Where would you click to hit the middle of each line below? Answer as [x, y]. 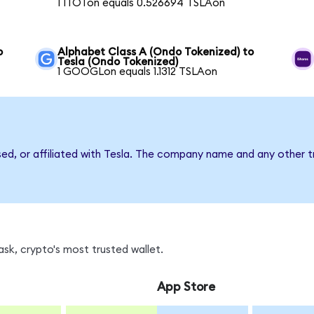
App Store [186, 287]
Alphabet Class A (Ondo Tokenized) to [156, 53]
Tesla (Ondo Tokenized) [118, 62]
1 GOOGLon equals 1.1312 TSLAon [138, 72]
